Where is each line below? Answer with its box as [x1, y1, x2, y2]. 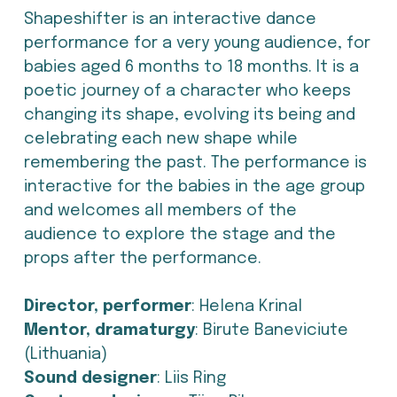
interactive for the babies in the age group [23, 179, 365, 196]
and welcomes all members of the [23, 203, 297, 220]
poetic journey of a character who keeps [23, 83, 351, 100]
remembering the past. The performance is [23, 155, 367, 172]
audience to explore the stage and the [23, 227, 336, 244]
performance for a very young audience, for [23, 35, 370, 52]
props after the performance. [23, 251, 261, 268]
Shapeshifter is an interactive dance [23, 12, 316, 28]
